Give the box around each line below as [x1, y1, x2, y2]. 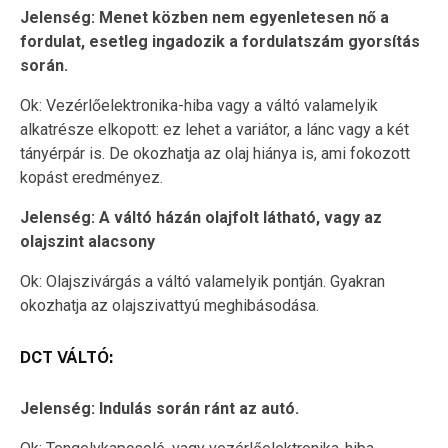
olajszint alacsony [20, 231, 155, 251]
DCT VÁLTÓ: [20, 347, 113, 367]
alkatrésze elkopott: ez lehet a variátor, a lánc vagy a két [20, 119, 409, 139]
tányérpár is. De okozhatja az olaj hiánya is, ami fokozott [20, 143, 410, 163]
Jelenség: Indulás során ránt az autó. [20, 398, 299, 418]
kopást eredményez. [20, 167, 163, 187]
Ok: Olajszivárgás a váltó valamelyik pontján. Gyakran [20, 271, 385, 291]
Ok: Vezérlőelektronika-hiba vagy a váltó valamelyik [20, 95, 378, 115]
